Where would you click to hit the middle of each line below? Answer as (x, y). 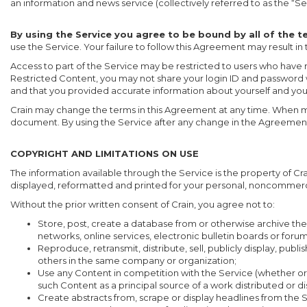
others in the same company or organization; (137, 260)
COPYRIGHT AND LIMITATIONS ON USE (105, 153)
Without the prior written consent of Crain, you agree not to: (143, 204)
